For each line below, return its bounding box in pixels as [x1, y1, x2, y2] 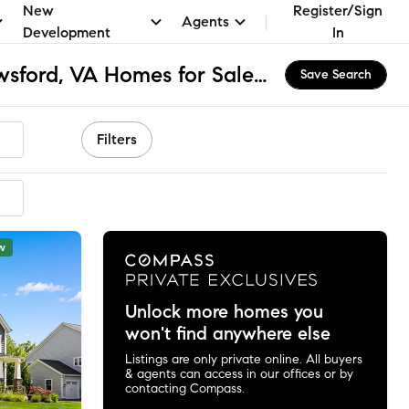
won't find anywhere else [124, 321, 330, 345]
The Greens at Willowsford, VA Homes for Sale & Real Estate [254, 61, 267, 89]
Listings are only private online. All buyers [124, 351, 362, 367]
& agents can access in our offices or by [124, 365, 353, 382]
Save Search [300, 67, 372, 82]
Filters [97, 131, 137, 148]
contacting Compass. [124, 380, 245, 396]
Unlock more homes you [124, 299, 323, 323]
